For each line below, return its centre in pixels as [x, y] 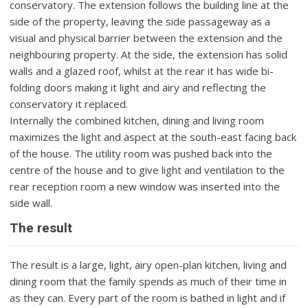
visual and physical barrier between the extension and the [146, 37]
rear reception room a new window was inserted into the [145, 186]
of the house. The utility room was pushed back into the [141, 153]
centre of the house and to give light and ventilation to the [147, 169]
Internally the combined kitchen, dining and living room [137, 120]
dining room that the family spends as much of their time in [148, 281]
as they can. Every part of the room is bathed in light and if [148, 297]
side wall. [31, 202]
